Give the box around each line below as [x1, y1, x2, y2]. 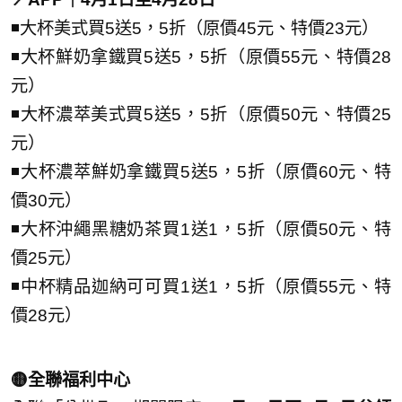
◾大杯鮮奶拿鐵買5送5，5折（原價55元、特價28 [11, 47, 391, 66]
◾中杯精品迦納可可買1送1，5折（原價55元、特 [11, 276, 391, 296]
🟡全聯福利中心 [11, 370, 130, 389]
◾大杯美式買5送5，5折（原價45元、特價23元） [11, 18, 379, 38]
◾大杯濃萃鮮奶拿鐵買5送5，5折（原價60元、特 [11, 162, 391, 181]
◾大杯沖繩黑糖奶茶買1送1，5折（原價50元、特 [11, 219, 391, 239]
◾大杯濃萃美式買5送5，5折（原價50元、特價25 [11, 104, 391, 124]
